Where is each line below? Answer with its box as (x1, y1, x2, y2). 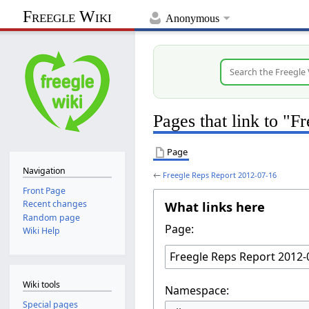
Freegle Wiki (23, 8, 112, 26)
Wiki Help (22, 224, 60, 237)
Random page (22, 211, 80, 223)
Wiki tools (22, 278, 60, 290)
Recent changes (22, 198, 87, 210)
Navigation (22, 165, 66, 177)
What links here (165, 197, 265, 215)
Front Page (22, 185, 66, 197)
